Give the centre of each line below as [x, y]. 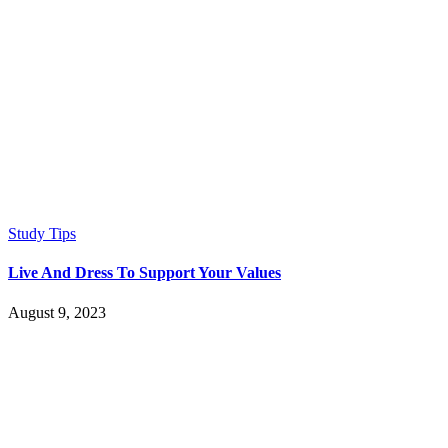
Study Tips [42, 233]
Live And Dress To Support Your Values [144, 273]
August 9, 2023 [57, 312]
